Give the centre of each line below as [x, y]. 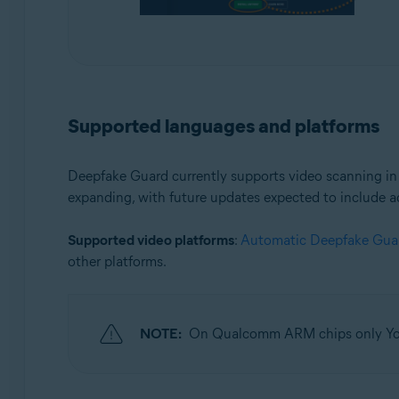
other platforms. [117, 262]
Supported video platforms [151, 240]
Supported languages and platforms [223, 126]
